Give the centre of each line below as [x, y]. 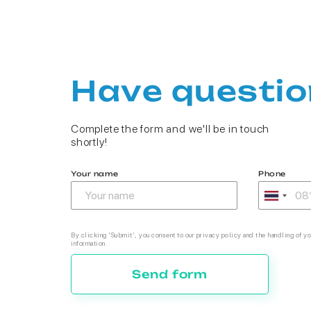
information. [89, 243]
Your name [95, 174]
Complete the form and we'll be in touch [170, 129]
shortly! [89, 142]
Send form [170, 274]
